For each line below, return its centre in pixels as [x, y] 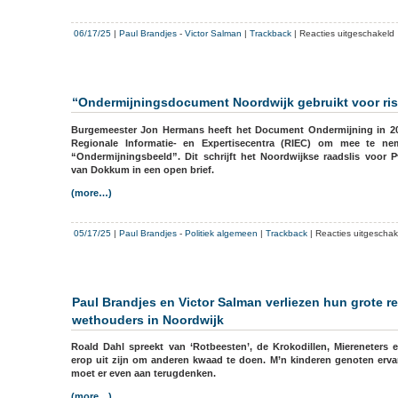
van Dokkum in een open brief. [143, 169]
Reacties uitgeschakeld [347, 34]
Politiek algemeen [221, 233]
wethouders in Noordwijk [148, 319]
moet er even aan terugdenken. [143, 374]
